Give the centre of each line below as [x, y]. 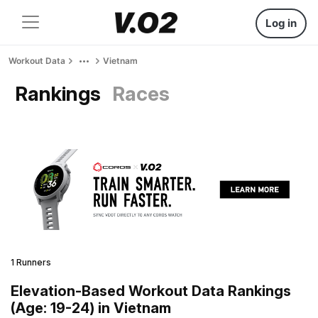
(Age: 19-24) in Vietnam [91, 308]
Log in [281, 23]
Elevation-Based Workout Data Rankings [151, 291]
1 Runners [31, 262]
